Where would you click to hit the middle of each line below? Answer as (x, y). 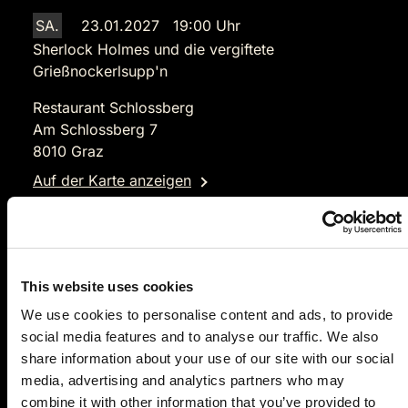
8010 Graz (68, 152)
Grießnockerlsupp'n (100, 71)
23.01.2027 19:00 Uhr (161, 26)
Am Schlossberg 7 (95, 130)
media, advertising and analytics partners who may (183, 380)
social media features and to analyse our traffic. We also (200, 337)
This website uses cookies (107, 286)
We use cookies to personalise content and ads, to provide (207, 315)
